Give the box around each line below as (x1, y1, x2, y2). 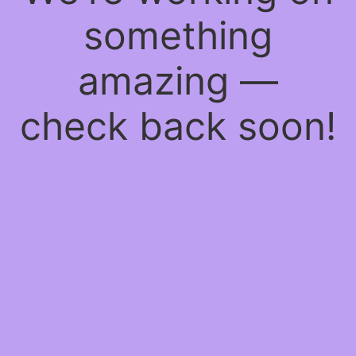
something (83, 12, 273, 60)
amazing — (78, 57, 278, 105)
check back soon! (20, 103, 336, 150)
